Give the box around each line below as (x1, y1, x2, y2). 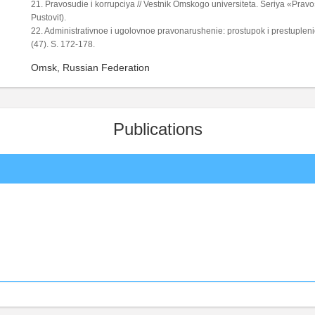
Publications (112, 119, 202, 139)
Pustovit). (31, 13, 66, 22)
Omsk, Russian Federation (31, 61, 150, 73)
